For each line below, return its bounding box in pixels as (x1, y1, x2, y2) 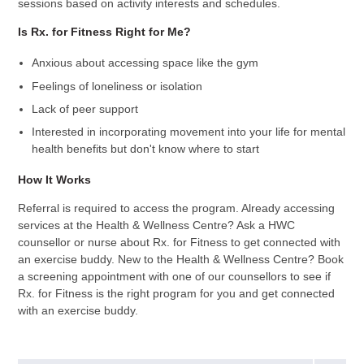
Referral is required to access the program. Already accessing (17, 201, 335, 215)
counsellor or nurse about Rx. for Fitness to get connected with (17, 236, 340, 249)
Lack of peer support (32, 102, 139, 115)
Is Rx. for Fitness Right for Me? (17, 24, 191, 38)
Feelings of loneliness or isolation (32, 79, 203, 93)
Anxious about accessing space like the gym (32, 56, 259, 70)
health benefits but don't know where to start (32, 141, 260, 155)
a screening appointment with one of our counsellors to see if (17, 270, 331, 284)
